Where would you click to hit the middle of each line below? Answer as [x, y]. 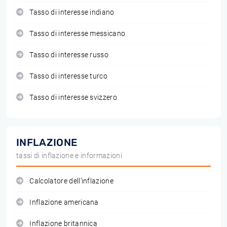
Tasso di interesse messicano [78, 34]
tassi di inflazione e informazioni [69, 156]
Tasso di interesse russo [69, 55]
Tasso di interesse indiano [72, 12]
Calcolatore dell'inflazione [72, 181]
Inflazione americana [64, 202]
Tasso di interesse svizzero [73, 98]
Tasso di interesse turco [69, 76]
